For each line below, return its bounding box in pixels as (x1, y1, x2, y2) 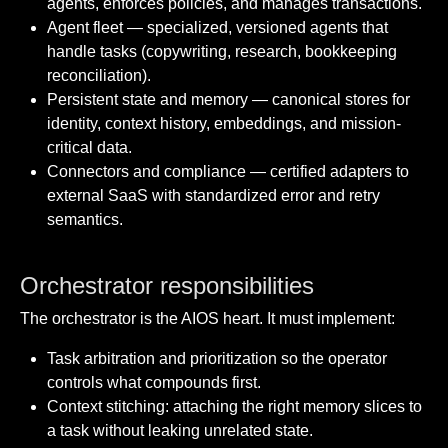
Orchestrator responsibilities (20, 272, 314, 300)
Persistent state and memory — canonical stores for (47, 91, 411, 109)
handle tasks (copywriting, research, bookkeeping (47, 43, 398, 61)
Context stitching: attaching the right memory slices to (47, 398, 423, 416)
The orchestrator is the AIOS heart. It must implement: (20, 310, 395, 328)
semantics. (47, 211, 124, 229)
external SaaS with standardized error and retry (47, 187, 381, 205)
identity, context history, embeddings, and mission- (47, 115, 402, 133)
